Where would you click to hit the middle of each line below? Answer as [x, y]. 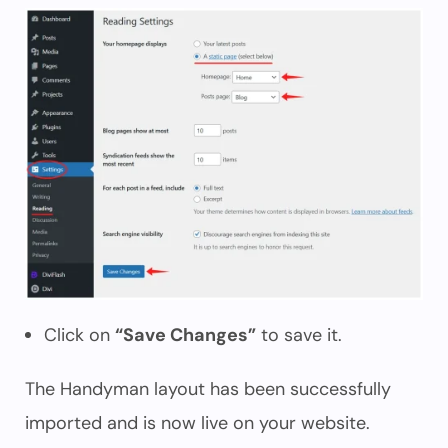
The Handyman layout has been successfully [208, 389]
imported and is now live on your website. [197, 423]
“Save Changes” [185, 335]
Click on [79, 335]
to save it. [301, 335]
